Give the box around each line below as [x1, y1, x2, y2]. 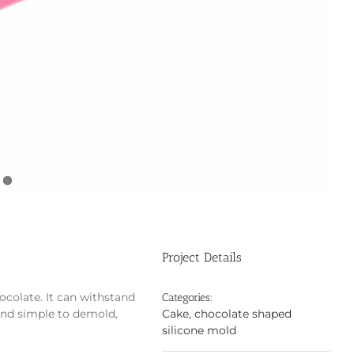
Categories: [162, 290, 214, 304]
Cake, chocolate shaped [162, 306, 292, 321]
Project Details [162, 249, 243, 265]
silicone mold [162, 322, 237, 337]
